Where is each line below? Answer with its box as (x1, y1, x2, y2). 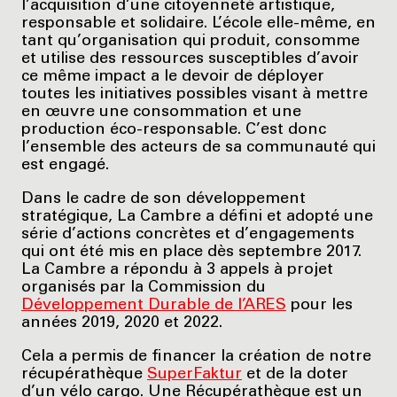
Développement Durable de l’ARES (21, 298, 286, 315)
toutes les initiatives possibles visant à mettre (21, 87, 368, 104)
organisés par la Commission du (21, 280, 266, 297)
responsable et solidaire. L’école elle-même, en (21, 16, 376, 33)
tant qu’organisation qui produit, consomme (21, 34, 360, 51)
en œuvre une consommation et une (21, 105, 301, 121)
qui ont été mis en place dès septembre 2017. (21, 245, 362, 261)
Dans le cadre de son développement (21, 191, 306, 208)
